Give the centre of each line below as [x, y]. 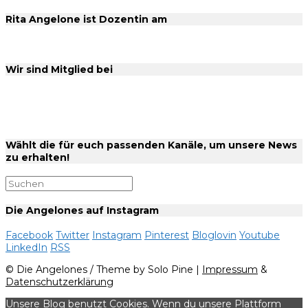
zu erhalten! [37, 157]
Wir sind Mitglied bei [59, 70]
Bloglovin [214, 235]
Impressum [230, 270]
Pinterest [167, 235]
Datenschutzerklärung [59, 282]
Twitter [73, 235]
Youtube [260, 235]
